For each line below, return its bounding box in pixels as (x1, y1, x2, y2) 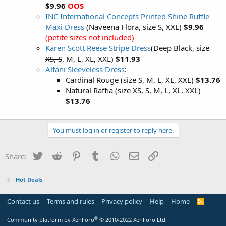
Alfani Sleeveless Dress (45, 64, 125, 74)
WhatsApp (121, 150, 157, 160)
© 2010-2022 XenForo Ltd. (99, 216, 167, 223)
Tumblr (101, 150, 127, 160)
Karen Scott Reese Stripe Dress (45, 42, 151, 53)
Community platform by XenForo (7, 216, 94, 223)
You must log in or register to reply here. (52, 125, 174, 135)
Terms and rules (46, 197, 94, 206)
